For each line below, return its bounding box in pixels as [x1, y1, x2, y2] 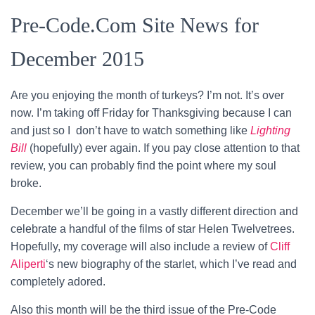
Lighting [250, 124, 290, 136]
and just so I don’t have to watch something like [11, 124, 250, 136]
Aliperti [11, 258, 46, 270]
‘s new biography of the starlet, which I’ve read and [46, 258, 297, 270]
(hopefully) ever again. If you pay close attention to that [30, 142, 300, 154]
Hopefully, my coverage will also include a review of [11, 240, 270, 252]
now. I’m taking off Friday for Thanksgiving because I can [11, 107, 292, 119]
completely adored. [11, 276, 105, 288]
